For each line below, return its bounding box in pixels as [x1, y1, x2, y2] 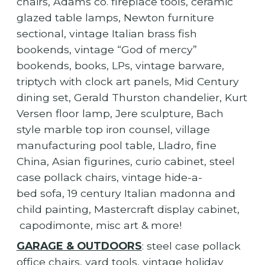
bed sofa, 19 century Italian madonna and [16, 187, 235, 200]
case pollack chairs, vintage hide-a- [16, 171, 202, 184]
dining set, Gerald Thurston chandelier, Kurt [16, 91, 247, 104]
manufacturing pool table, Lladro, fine [16, 139, 216, 152]
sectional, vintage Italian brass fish [16, 27, 197, 40]
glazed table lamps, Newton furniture [16, 11, 214, 24]
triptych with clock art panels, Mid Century [16, 75, 239, 88]
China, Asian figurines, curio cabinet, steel [16, 155, 235, 168]
